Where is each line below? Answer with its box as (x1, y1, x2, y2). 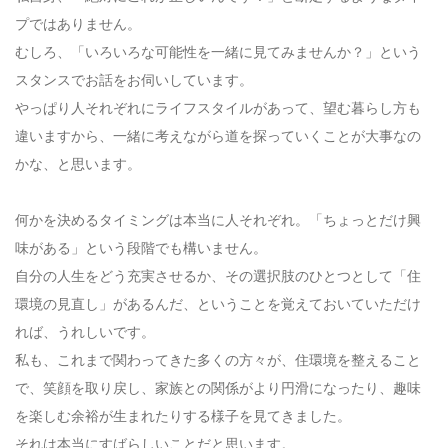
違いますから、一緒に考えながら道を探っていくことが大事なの (15, 126, 421, 146)
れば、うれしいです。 (15, 322, 155, 342)
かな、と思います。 (15, 154, 141, 174)
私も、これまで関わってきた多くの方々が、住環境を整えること (15, 350, 421, 370)
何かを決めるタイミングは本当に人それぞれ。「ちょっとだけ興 (15, 210, 421, 230)
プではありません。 (15, 14, 141, 34)
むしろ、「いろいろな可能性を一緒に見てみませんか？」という (15, 42, 421, 62)
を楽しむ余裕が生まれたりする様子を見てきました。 (15, 406, 351, 426)
